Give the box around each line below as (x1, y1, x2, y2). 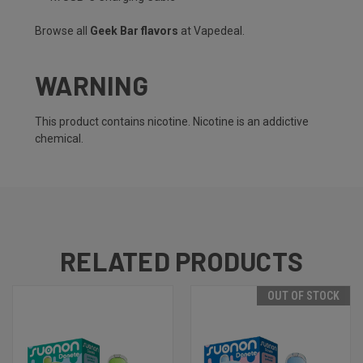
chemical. (35, 132, 83, 146)
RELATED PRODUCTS (60, 246, 303, 277)
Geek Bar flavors (90, 24, 178, 38)
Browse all (35, 24, 90, 38)
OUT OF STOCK (267, 289, 340, 303)
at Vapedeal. (178, 24, 245, 38)
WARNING (35, 70, 148, 101)
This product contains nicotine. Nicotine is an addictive (35, 115, 309, 129)
